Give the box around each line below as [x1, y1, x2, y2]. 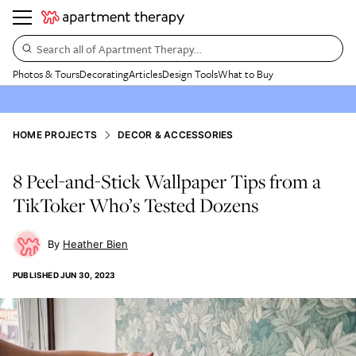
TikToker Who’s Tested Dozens [13, 192, 258, 219]
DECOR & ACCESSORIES [118, 129, 234, 141]
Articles [129, 66, 162, 82]
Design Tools [162, 66, 218, 82]
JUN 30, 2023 [60, 270, 116, 280]
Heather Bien [63, 238, 128, 250]
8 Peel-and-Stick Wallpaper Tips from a [13, 168, 321, 195]
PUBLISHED [13, 270, 59, 280]
